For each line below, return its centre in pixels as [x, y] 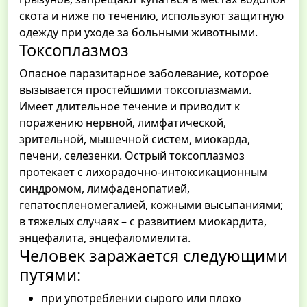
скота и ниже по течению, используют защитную [151, 16]
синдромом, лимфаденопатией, [105, 189]
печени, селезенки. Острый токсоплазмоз [132, 156]
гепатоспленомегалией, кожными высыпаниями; [151, 205]
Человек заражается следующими [153, 256]
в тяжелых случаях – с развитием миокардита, [143, 222]
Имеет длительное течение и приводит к [130, 107]
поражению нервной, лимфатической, [123, 123]
